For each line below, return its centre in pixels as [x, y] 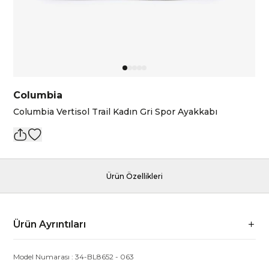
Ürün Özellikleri [134, 176]
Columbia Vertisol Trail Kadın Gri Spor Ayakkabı [116, 112]
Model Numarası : [44, 257]
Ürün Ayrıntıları [50, 224]
